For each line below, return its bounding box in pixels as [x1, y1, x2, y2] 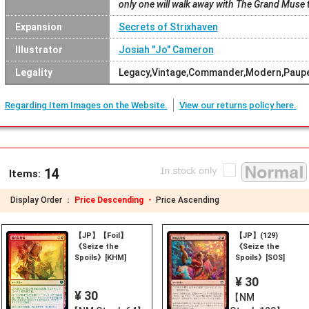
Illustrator [14, 43, 63, 55]
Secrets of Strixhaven [118, 21, 218, 32]
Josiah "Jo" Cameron [118, 43, 214, 55]
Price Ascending [156, 195, 219, 206]
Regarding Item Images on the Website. [4, 99, 168, 110]
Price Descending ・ [74, 195, 156, 206]
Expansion [14, 21, 62, 32]
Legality [14, 66, 52, 78]
